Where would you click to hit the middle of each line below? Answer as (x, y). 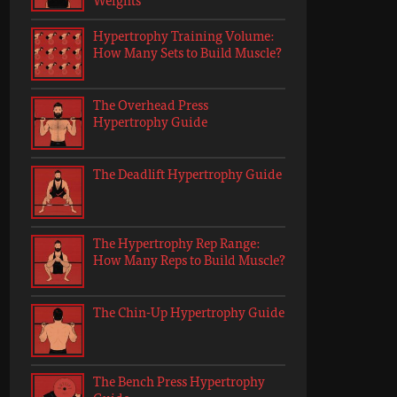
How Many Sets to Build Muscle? (187, 52)
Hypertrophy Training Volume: (183, 35)
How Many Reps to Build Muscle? (189, 259)
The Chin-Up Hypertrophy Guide (189, 311)
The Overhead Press (151, 104)
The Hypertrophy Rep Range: (176, 242)
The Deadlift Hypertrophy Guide (187, 173)
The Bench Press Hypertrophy (179, 381)
